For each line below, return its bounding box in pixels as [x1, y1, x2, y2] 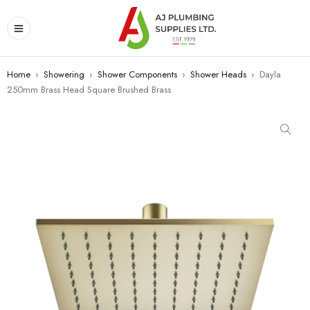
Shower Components [98, 68, 177, 81]
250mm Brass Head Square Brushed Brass [7, 83, 171, 96]
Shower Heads [190, 68, 246, 81]
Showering [44, 68, 84, 81]
